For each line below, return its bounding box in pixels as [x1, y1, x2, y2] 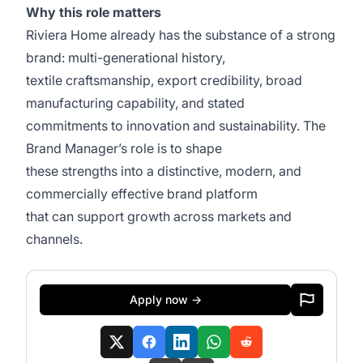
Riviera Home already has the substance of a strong [26, 27, 335, 43]
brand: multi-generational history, [26, 49, 228, 66]
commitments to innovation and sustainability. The [26, 117, 326, 134]
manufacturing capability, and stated [26, 95, 248, 111]
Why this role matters [26, 4, 164, 20]
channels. [26, 231, 86, 247]
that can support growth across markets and [26, 208, 292, 224]
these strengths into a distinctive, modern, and [26, 163, 301, 179]
